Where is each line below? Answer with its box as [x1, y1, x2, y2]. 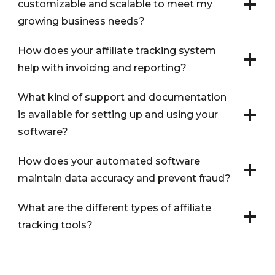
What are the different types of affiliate [18, 201, 211, 214]
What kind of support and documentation [18, 91, 227, 103]
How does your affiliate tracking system [18, 44, 216, 56]
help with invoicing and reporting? [18, 61, 187, 74]
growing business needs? [18, 15, 145, 27]
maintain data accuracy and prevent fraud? [18, 172, 231, 184]
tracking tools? [18, 219, 93, 231]
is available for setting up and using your [18, 108, 218, 120]
